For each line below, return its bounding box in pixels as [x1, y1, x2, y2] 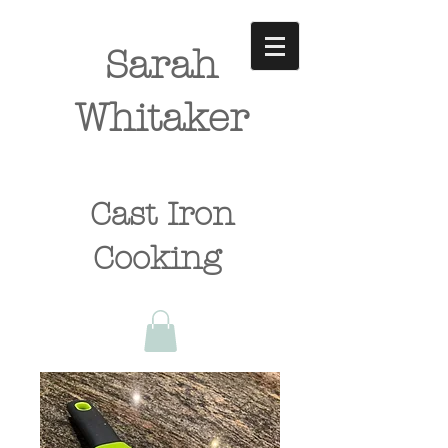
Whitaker [74, 95, 249, 141]
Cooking [92, 240, 231, 277]
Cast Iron [89, 196, 234, 233]
